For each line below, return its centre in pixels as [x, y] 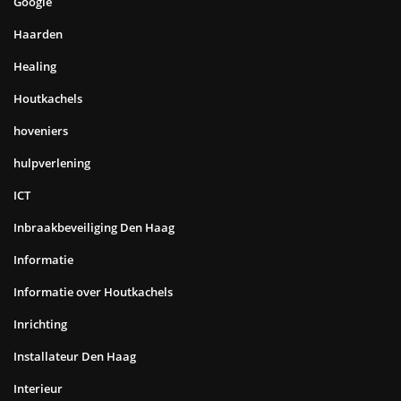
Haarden [38, 34]
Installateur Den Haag [75, 357]
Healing [35, 67]
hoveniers [41, 131]
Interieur [38, 389]
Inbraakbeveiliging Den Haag [94, 228]
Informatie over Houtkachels [93, 292]
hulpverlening [52, 163]
